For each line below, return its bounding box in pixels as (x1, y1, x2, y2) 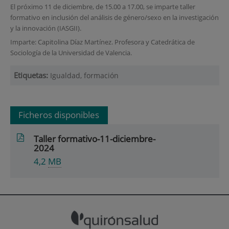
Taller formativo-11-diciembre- (34, 132, 156, 145)
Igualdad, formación (50, 71, 119, 81)
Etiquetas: (13, 70, 50, 81)
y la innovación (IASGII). (10, 23, 81, 33)
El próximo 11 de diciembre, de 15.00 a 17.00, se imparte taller (10, 2, 195, 11)
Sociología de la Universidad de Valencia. (10, 48, 132, 58)
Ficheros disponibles (18, 108, 100, 121)
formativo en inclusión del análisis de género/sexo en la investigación (10, 12, 219, 22)
